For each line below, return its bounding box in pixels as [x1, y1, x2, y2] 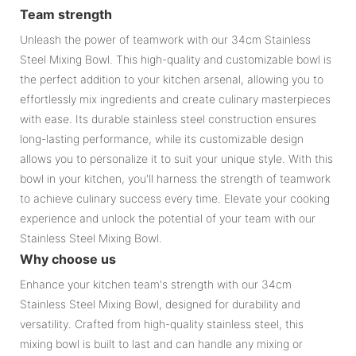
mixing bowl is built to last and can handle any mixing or [20, 336, 303, 350]
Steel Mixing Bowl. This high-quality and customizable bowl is [20, 52, 331, 66]
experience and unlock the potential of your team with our [20, 211, 315, 225]
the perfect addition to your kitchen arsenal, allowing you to [20, 72, 323, 86]
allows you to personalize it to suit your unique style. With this [20, 151, 333, 165]
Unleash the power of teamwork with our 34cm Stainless [20, 32, 311, 46]
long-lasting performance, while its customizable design [20, 131, 304, 145]
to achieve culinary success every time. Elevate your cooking [20, 191, 330, 205]
